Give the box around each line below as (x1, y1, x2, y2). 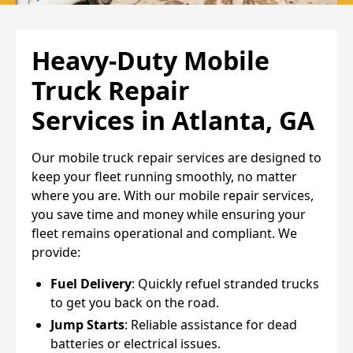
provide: (32, 243, 80, 261)
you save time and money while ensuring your (32, 205, 306, 223)
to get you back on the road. (50, 293, 219, 311)
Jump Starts (50, 315, 124, 333)
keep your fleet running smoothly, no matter (32, 167, 297, 185)
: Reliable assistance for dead (124, 315, 297, 333)
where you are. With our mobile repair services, (32, 186, 314, 204)
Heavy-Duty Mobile (32, 43, 269, 77)
